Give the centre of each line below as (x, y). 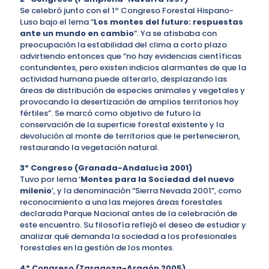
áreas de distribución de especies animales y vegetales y (132, 90)
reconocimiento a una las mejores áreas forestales (121, 202)
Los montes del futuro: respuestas (168, 22)
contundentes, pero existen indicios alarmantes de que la (133, 67)
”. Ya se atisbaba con (175, 33)
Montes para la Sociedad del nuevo (157, 179)
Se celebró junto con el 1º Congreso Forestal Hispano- (127, 10)
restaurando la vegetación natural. (89, 147)
